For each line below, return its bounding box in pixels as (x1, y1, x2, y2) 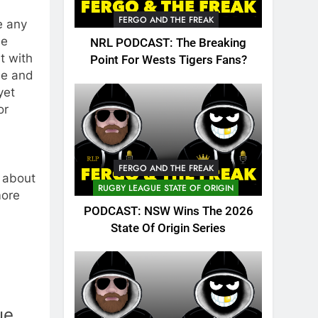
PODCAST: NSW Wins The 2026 (83, 204, 253, 218)
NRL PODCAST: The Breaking (90, 36, 246, 50)
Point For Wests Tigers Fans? (89, 53, 247, 67)
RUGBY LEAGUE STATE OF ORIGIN (98, 181, 234, 194)
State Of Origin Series (111, 221, 226, 235)
